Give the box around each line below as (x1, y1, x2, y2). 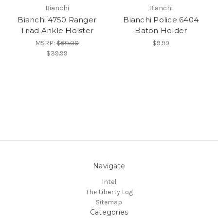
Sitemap (96, 198, 122, 206)
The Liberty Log (85, 187, 133, 196)
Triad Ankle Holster (20, 25, 94, 35)
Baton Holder (135, 25, 187, 35)
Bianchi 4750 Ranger (18, 15, 97, 24)
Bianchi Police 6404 (123, 15, 199, 24)
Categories (90, 207, 128, 217)
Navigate (93, 161, 125, 170)
